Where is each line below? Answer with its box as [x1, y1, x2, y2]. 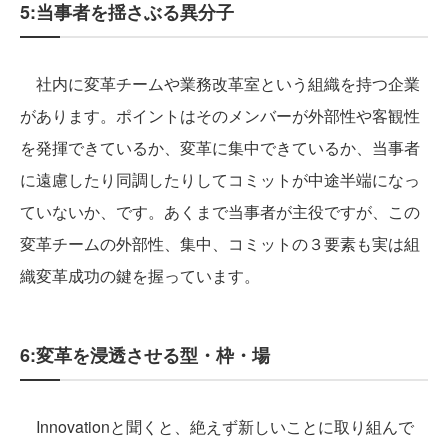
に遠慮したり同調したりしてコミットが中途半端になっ [20, 168, 420, 191]
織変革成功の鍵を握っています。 [20, 264, 260, 287]
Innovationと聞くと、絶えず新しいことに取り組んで [20, 415, 414, 438]
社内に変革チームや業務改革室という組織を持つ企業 [20, 72, 420, 95]
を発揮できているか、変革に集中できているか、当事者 [20, 136, 420, 159]
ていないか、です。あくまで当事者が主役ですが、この [20, 200, 420, 223]
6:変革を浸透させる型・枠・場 [20, 342, 270, 368]
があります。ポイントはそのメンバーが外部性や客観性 [20, 104, 420, 127]
